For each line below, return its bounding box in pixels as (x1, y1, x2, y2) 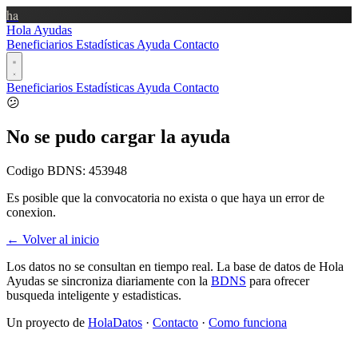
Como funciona (209, 315, 287, 329)
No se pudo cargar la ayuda (6, 125, 230, 147)
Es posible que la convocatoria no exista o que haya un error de (6, 190, 324, 205)
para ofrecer (246, 273, 309, 288)
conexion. (6, 205, 56, 219)
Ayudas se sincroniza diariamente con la (6, 273, 211, 288)
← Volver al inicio (6, 232, 99, 246)
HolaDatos (88, 315, 142, 329)
